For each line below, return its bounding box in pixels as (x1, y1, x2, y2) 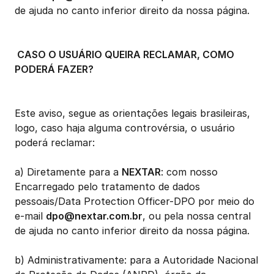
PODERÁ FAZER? (15, 63, 94, 75)
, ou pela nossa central (143, 210, 251, 222)
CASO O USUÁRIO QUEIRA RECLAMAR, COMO (15, 48, 234, 61)
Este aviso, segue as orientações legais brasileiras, (15, 107, 250, 119)
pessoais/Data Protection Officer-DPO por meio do (15, 195, 254, 207)
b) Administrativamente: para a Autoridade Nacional (15, 254, 258, 266)
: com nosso (161, 166, 218, 178)
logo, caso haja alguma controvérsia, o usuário (15, 122, 235, 134)
